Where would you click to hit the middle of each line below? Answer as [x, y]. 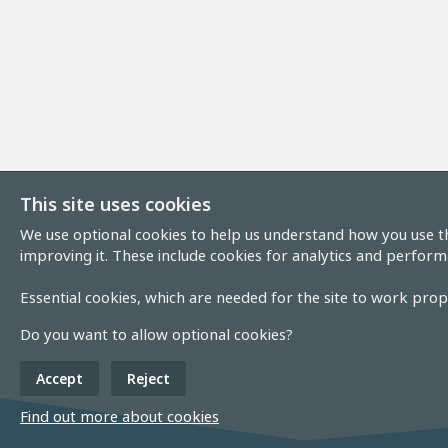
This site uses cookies [115, 204]
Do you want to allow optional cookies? [156, 334]
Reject [148, 378]
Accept [59, 378]
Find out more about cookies [119, 416]
